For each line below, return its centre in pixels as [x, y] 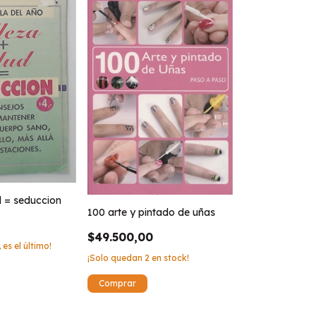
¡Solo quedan [116, 257]
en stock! [169, 257]
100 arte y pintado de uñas [151, 212]
